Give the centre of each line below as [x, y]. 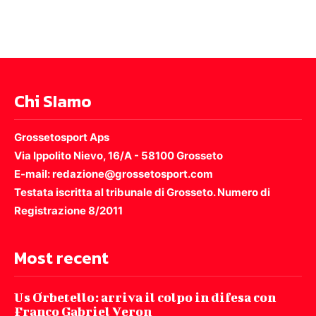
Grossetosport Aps [62, 138]
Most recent [61, 258]
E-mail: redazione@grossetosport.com [114, 174]
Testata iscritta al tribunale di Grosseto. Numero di [142, 193]
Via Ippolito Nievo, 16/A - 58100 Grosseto [119, 156]
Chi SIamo [53, 102]
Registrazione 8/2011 [68, 211]
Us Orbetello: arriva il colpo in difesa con [145, 298]
